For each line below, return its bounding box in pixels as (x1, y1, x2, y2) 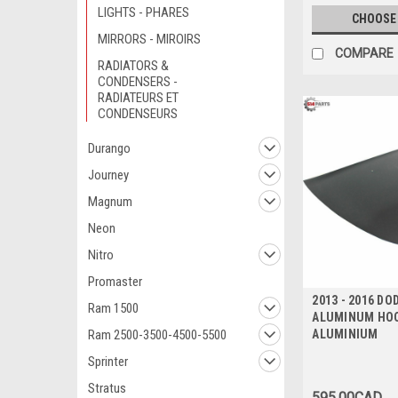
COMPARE (335, 45, 394, 60)
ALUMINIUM (312, 327, 378, 342)
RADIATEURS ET (98, 90, 179, 106)
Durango (88, 140, 131, 156)
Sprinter (88, 354, 128, 370)
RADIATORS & (98, 58, 169, 74)
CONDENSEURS (98, 106, 178, 122)
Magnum (88, 194, 132, 210)
